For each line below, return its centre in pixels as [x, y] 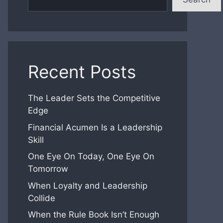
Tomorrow [48, 169]
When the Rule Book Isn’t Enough [94, 215]
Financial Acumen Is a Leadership [95, 127]
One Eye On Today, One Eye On [91, 156]
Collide [42, 198]
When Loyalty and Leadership [88, 185]
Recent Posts [82, 72]
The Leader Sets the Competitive [94, 98]
